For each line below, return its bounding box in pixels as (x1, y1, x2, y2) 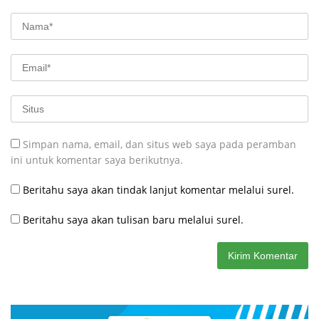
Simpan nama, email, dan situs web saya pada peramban (23, 137, 296, 152)
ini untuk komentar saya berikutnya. (11, 153, 183, 167)
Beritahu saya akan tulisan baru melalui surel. (23, 213, 244, 227)
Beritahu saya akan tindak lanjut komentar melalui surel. (23, 183, 294, 197)
